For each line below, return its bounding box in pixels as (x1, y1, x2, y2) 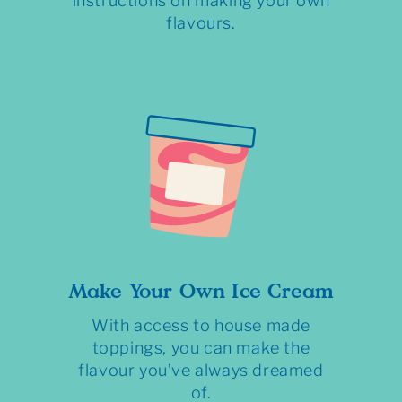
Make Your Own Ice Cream (67, 275, 335, 306)
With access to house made (91, 316, 310, 336)
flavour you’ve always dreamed (78, 361, 324, 380)
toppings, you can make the (92, 338, 310, 358)
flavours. (166, 13, 236, 33)
